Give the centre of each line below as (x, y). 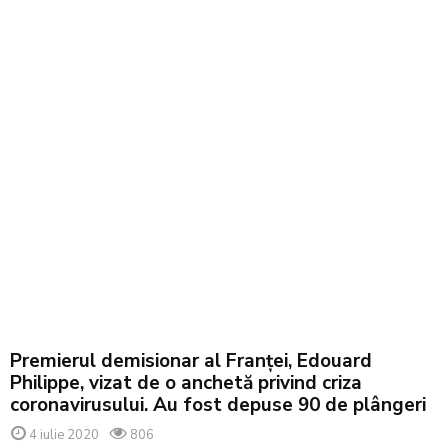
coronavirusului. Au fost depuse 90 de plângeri (218, 405)
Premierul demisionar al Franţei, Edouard (191, 361)
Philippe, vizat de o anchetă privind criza (186, 383)
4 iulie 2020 (64, 435)
